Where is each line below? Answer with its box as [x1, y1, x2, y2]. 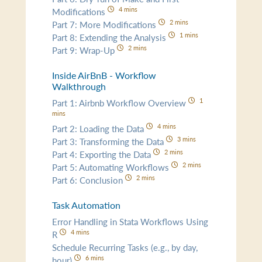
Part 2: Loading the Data [52, 122, 147, 135]
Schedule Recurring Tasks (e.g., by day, [52, 240, 198, 253]
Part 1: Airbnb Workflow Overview [52, 96, 189, 109]
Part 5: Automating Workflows [52, 160, 172, 173]
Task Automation [52, 198, 121, 212]
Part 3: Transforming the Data [52, 135, 167, 147]
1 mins [179, 29, 198, 39]
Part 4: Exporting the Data [52, 147, 154, 160]
